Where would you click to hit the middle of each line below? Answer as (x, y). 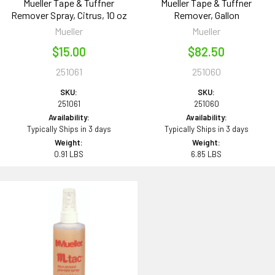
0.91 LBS (69, 154)
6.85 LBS (206, 154)
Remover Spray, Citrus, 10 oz (69, 15)
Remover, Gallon (206, 15)
